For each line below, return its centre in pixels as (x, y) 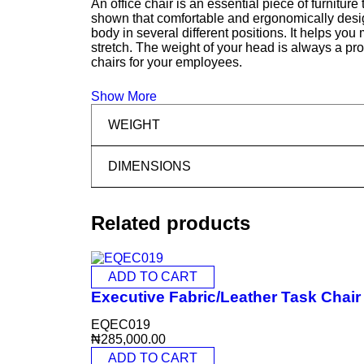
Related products (171, 223)
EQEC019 (121, 325)
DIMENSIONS (149, 166)
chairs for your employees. (167, 62)
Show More (124, 96)
